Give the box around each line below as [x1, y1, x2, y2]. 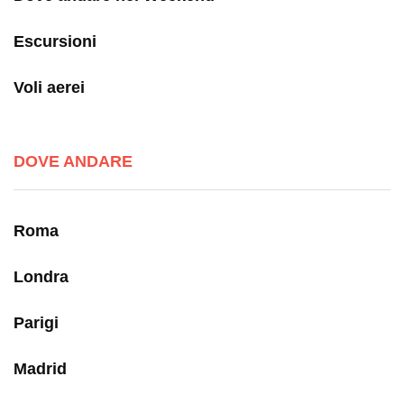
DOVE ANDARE [14, 151, 133, 170]
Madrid [14, 359, 67, 378]
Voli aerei [14, 78, 85, 96]
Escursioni [14, 32, 96, 50]
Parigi [14, 313, 59, 332]
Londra [14, 267, 69, 286]
